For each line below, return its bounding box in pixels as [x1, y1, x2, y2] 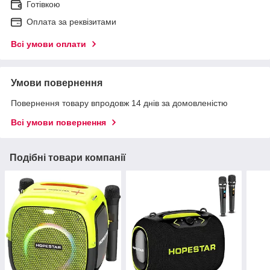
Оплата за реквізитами [27, 16, 116, 27]
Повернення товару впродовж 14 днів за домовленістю [11, 98, 228, 108]
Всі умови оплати [11, 39, 86, 49]
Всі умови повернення [11, 117, 106, 127]
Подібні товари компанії [10, 152, 126, 163]
